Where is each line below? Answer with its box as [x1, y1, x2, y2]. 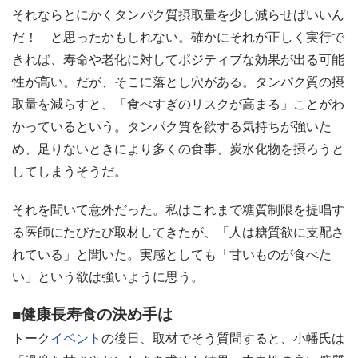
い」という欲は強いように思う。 [12, 267, 204, 286]
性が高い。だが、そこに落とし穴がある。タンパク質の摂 [12, 72, 344, 91]
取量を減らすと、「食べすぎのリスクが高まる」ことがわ [12, 94, 344, 113]
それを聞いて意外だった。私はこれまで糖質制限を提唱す [12, 200, 344, 219]
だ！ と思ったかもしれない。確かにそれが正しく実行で [12, 27, 344, 46]
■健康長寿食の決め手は [12, 302, 173, 325]
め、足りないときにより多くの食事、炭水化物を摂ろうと [12, 139, 344, 158]
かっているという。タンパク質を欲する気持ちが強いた [12, 117, 332, 136]
